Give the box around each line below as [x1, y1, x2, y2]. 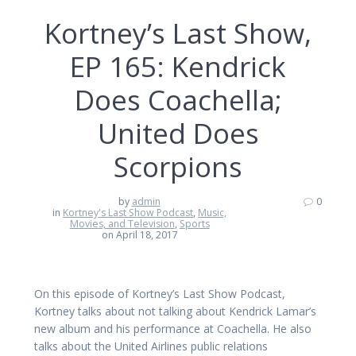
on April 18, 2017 [101, 228, 178, 242]
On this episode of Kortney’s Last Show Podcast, [34, 286, 285, 302]
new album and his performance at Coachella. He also [34, 321, 311, 337]
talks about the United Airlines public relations [34, 339, 268, 354]
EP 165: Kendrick [70, 48, 286, 86]
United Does [97, 114, 259, 153]
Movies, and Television [69, 217, 175, 231]
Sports [179, 217, 210, 231]
